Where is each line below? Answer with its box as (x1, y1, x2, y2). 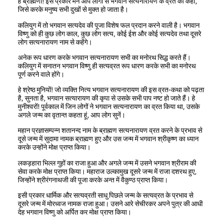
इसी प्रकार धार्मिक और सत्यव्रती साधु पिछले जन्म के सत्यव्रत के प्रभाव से (18, 191, 193, 199)
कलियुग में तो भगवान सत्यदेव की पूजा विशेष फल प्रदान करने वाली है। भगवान (18, 21, 200, 29)
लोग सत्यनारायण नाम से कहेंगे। (18, 38, 92, 46)
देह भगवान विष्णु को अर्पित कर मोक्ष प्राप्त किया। (18, 208, 131, 216)
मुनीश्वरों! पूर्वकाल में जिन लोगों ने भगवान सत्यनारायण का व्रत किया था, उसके (18, 103, 200, 111)
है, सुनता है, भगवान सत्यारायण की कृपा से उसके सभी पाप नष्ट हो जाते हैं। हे (18, 94, 195, 103)
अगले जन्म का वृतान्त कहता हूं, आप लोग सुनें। (18, 111, 125, 119)
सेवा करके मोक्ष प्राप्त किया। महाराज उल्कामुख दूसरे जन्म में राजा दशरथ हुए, (18, 167, 197, 175)
